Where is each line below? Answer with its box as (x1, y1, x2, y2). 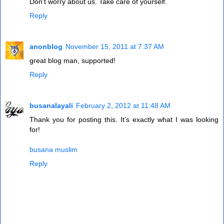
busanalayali (29, 101, 73, 110)
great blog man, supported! (29, 56, 115, 65)
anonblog (29, 42, 62, 51)
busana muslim (29, 145, 77, 154)
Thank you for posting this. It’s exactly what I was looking (29, 115, 218, 124)
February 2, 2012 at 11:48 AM (76, 101, 170, 110)
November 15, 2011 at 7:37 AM (65, 42, 164, 51)
